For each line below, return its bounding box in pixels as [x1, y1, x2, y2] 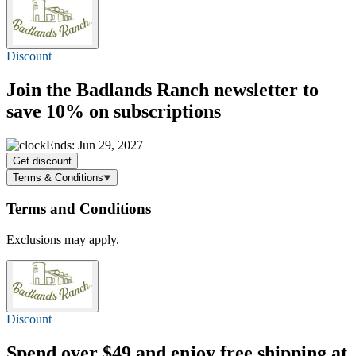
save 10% [6, 100, 84, 122]
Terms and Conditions [6, 200, 151, 218]
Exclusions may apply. [6, 233, 119, 247]
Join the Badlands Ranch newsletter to [6, 79, 319, 100]
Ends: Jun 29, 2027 [46, 137, 143, 152]
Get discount [13, 154, 72, 167]
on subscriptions [84, 100, 221, 122]
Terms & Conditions [13, 171, 103, 184]
